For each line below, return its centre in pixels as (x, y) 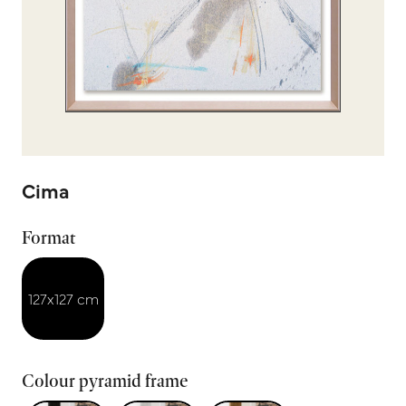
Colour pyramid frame (105, 381)
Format (49, 238)
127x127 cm (63, 299)
